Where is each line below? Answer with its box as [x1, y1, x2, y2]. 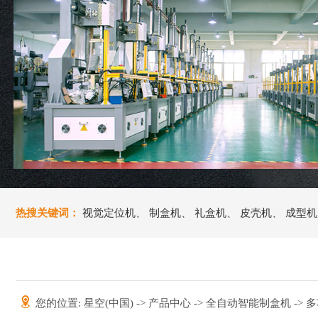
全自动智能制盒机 [206, 297, 294, 309]
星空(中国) [84, 297, 136, 309]
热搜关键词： [16, 207, 79, 219]
